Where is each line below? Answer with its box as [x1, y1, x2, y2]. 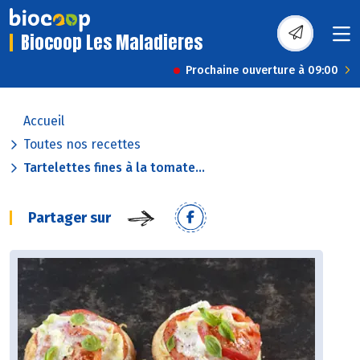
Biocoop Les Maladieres [21, 29, 202, 56]
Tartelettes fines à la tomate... [23, 160, 205, 176]
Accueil [23, 113, 64, 129]
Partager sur [28, 209, 111, 227]
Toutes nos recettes [23, 137, 141, 153]
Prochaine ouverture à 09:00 [186, 63, 338, 78]
